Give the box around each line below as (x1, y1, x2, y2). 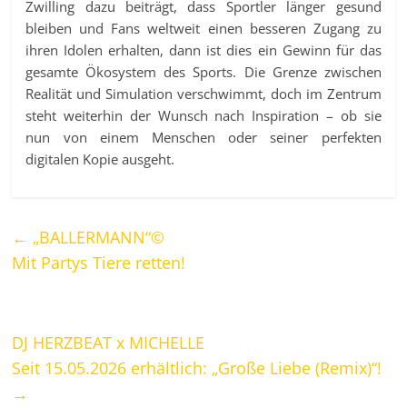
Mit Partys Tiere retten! (12, 252, 186, 274)
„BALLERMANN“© (28, 226, 165, 249)
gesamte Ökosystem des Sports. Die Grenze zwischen (25, 63, 382, 82)
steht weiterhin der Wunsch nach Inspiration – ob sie (25, 106, 382, 125)
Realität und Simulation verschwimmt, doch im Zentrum (25, 84, 382, 104)
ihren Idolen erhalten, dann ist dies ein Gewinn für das (25, 41, 382, 60)
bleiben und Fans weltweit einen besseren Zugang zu (25, 19, 382, 38)
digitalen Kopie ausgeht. (25, 150, 175, 169)
